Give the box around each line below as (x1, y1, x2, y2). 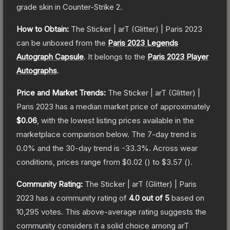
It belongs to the (88, 51, 147, 62)
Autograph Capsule (16, 51, 84, 62)
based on (169, 193, 204, 203)
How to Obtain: (16, 24, 69, 34)
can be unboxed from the (16, 37, 106, 48)
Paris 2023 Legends (108, 37, 178, 48)
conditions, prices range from (16, 157, 122, 167)
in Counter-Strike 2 (53, 2, 120, 12)
